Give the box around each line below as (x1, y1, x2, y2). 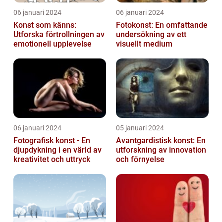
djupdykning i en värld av (13, 145, 102, 155)
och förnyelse (116, 155, 165, 165)
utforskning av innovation (116, 145, 206, 155)
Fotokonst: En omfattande (116, 20, 208, 30)
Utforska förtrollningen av (13, 30, 105, 40)
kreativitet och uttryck (13, 155, 90, 165)
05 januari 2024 (116, 124, 164, 132)
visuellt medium (116, 39, 172, 49)
